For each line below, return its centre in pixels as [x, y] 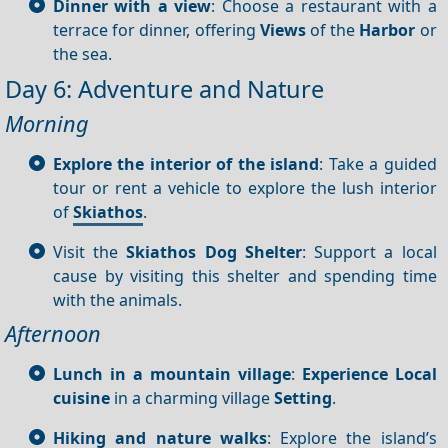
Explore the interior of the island [186, 163]
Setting [303, 397]
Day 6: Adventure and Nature [164, 89]
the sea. [82, 53]
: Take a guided [378, 163]
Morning [47, 124]
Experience [344, 373]
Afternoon [53, 333]
